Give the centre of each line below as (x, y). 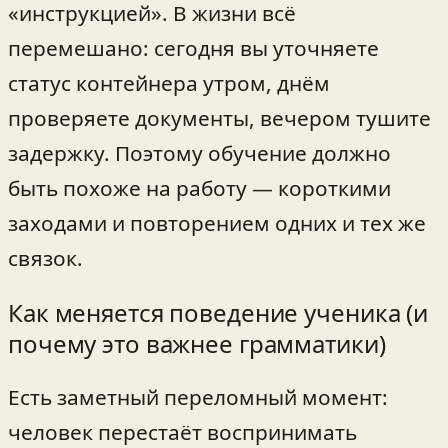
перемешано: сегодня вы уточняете (193, 48)
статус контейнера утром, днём (169, 83)
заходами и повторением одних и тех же (217, 223)
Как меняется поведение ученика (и (218, 313)
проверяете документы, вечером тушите (219, 118)
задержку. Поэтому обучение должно (199, 153)
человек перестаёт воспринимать (182, 431)
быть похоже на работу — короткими (199, 188)
